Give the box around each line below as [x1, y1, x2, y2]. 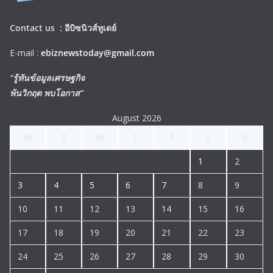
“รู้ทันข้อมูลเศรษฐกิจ [10, 71, 85, 83]
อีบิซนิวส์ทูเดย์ [65, 21, 116, 34]
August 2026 [112, 112, 161, 124]
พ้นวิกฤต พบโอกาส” [10, 87, 83, 99]
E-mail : [10, 46, 41, 58]
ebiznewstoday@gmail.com [41, 46, 154, 58]
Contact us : [10, 21, 65, 34]
